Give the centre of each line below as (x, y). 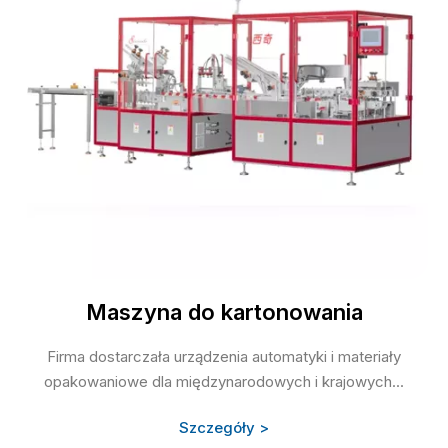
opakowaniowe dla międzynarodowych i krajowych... (224, 382)
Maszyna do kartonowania (224, 312)
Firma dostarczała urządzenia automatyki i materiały (224, 357)
